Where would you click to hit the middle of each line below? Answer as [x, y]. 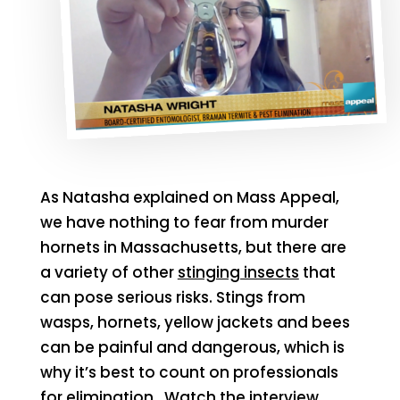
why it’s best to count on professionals [189, 372]
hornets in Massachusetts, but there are [193, 247]
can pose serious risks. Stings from [172, 297]
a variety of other [108, 272]
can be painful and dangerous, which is [192, 347]
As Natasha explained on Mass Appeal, [189, 197]
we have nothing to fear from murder [184, 222]
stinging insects [238, 272]
